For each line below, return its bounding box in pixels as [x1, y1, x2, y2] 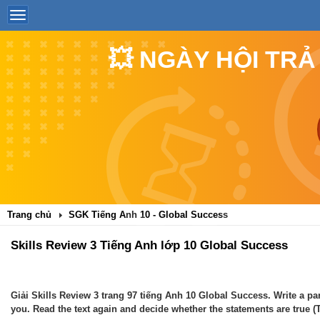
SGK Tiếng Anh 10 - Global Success [69, 209, 228, 220]
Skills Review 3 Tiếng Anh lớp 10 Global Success [11, 239, 288, 252]
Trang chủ [7, 209, 51, 220]
